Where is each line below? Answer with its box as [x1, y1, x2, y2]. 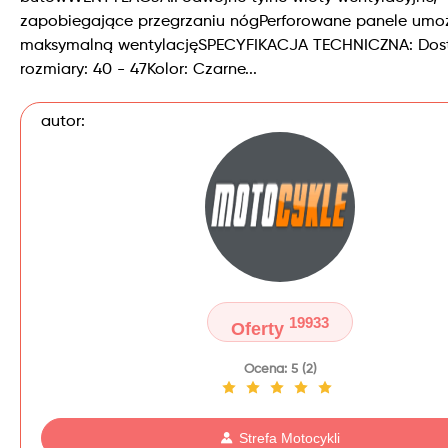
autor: [41, 113, 85, 130]
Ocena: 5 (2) [243, 362, 317, 376]
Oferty [231, 318, 289, 339]
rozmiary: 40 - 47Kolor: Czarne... [20, 61, 257, 78]
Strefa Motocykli [239, 429, 340, 446]
